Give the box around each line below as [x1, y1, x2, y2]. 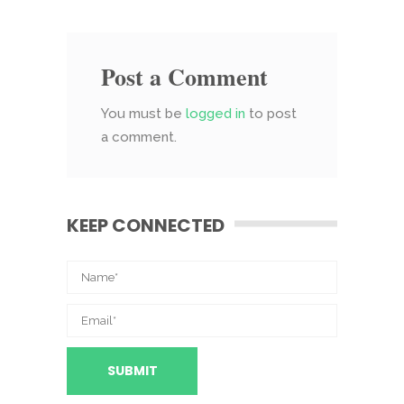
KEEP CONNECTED [67, 212, 225, 238]
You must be [101, 105, 186, 122]
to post [245, 105, 297, 122]
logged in [186, 105, 245, 122]
